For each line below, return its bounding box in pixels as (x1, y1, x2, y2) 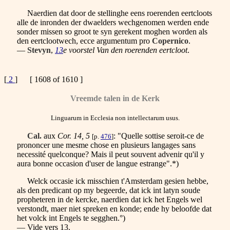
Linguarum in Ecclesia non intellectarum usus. (50, 113, 180, 122)
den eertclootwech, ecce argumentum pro (17, 36, 152, 45)
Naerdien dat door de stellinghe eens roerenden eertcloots (17, 8, 212, 17)
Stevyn (27, 45, 51, 54)
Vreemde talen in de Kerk (70, 93, 160, 103)
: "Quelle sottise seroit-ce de (113, 131, 204, 140)
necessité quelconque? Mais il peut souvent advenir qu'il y (17, 149, 204, 159)
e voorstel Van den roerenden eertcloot (63, 45, 187, 54)
